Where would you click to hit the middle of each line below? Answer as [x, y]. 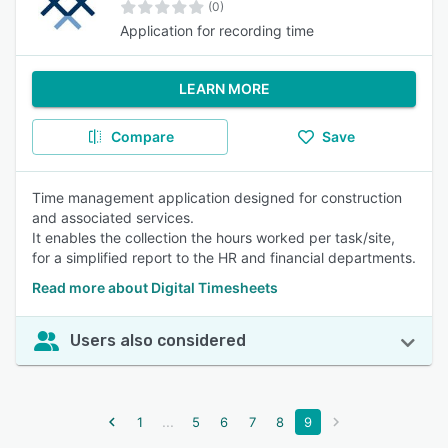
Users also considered [158, 340]
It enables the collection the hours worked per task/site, [213, 237]
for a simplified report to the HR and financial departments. [224, 257]
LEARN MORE [224, 88]
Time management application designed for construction [217, 197]
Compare [142, 136]
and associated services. [113, 217]
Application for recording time [217, 30]
